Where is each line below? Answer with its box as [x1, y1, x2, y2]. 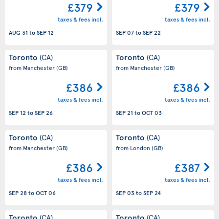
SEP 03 [116, 189, 134, 197]
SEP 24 [143, 189, 161, 197]
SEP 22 [143, 28, 161, 37]
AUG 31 [9, 28, 28, 37]
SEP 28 [9, 189, 27, 197]
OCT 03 [142, 109, 162, 117]
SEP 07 [116, 28, 134, 37]
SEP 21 [116, 109, 133, 117]
